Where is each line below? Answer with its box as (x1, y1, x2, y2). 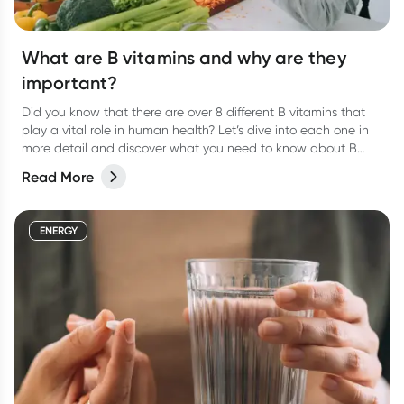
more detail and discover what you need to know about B (22, 141, 357, 155)
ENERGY (39, 224, 78, 237)
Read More (22, 168, 94, 186)
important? (22, 72, 117, 94)
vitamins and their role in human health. (22, 159, 251, 173)
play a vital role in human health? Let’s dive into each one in (22, 123, 369, 137)
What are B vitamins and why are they (22, 47, 346, 69)
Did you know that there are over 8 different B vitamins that (22, 105, 365, 119)
